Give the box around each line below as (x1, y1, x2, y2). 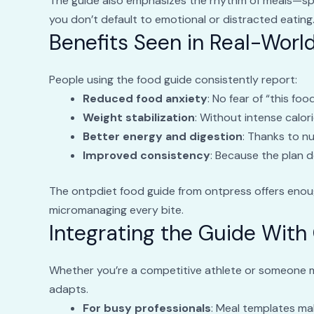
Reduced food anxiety (82, 91, 207, 107)
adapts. (48, 282, 88, 297)
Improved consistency (82, 148, 210, 163)
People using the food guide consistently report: (48, 72, 297, 88)
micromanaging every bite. (48, 203, 184, 218)
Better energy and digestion (82, 129, 243, 144)
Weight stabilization (82, 110, 195, 125)
